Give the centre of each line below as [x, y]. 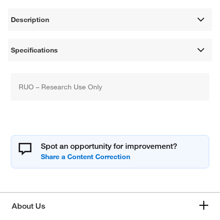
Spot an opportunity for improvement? [109, 146]
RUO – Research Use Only [61, 87]
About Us [28, 206]
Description [30, 20]
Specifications [35, 50]
